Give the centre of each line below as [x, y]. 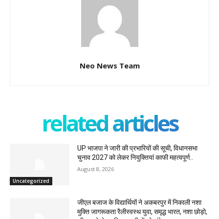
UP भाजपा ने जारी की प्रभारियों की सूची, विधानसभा [138, 148]
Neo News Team [109, 65]
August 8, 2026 [96, 169]
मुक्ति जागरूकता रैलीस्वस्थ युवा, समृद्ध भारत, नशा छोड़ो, [142, 212]
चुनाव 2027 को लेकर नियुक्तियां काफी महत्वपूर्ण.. [135, 157]
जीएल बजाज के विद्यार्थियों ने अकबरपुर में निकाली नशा [140, 203]
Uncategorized [31, 181]
